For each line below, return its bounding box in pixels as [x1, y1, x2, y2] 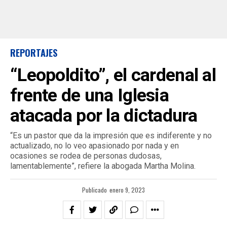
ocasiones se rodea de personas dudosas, [10, 151, 162, 161]
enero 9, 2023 [109, 185, 145, 194]
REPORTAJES [10, 46, 57, 59]
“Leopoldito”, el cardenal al [10, 64, 216, 86]
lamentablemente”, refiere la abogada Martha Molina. [10, 161, 196, 171]
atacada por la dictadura [10, 105, 197, 126]
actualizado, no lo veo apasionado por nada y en [10, 141, 179, 150]
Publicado [82, 185, 107, 194]
